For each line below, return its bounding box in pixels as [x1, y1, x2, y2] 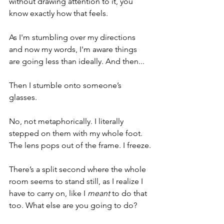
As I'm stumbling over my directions [9, 32, 137, 42]
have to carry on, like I [9, 188, 87, 198]
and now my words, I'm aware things [9, 44, 139, 54]
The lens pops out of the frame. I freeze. [9, 140, 151, 150]
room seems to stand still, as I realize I [9, 176, 145, 186]
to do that [110, 188, 149, 198]
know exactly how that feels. [9, 8, 110, 18]
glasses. [9, 92, 37, 102]
